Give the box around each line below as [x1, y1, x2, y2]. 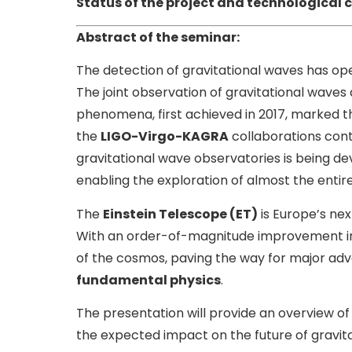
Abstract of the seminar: [76, 27, 240, 46]
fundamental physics [76, 270, 221, 289]
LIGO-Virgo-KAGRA [101, 127, 229, 146]
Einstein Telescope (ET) [103, 204, 258, 223]
